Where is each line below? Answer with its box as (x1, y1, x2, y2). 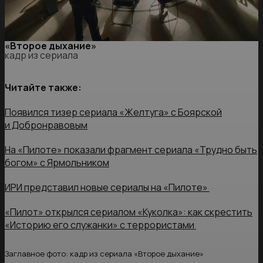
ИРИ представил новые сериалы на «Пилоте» (5, 181, 210, 194)
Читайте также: (5, 81, 82, 95)
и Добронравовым (5, 119, 87, 132)
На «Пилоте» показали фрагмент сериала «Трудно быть (5, 143, 257, 157)
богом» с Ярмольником (5, 156, 109, 170)
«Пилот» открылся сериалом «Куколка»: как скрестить (5, 205, 252, 219)
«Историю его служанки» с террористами (5, 218, 196, 232)
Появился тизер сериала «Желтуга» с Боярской (5, 106, 222, 119)
